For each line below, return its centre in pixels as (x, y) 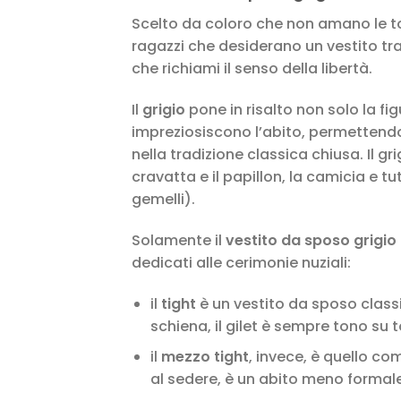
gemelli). (163, 200)
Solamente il (179, 240)
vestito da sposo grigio (311, 240)
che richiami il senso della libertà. (252, 69)
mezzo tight (205, 357)
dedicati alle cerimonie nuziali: (241, 262)
